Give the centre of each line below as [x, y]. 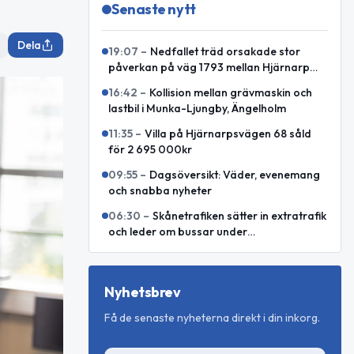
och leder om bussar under [178, 232]
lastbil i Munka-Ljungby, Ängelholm [197, 108]
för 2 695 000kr [150, 149]
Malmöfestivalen [151, 247]
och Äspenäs [141, 83]
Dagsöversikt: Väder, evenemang [235, 175]
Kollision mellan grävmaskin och [231, 92]
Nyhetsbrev [143, 292]
